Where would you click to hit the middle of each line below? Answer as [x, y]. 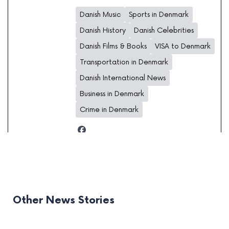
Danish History [103, 30]
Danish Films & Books [113, 46]
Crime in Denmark [109, 109]
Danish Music [100, 14]
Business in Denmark [112, 94]
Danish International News [123, 78]
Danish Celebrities [164, 30]
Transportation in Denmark [124, 62]
